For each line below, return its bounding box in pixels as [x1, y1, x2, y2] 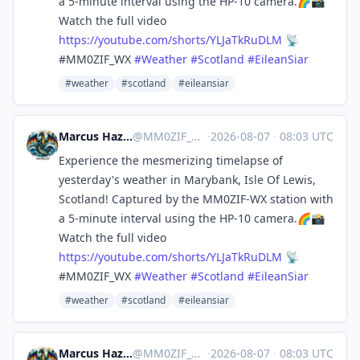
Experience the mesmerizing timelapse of [59, 153, 283, 168]
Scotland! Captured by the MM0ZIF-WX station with [59, 191, 333, 207]
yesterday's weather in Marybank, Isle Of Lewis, [59, 172, 316, 187]
